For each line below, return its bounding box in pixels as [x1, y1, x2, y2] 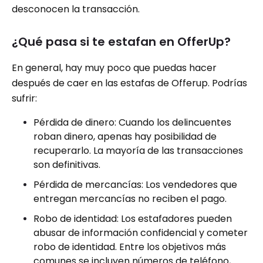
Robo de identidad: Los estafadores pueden [33, 211, 232, 225]
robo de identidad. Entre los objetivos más [33, 240, 226, 254]
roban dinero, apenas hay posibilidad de [33, 129, 217, 143]
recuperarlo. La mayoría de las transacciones [33, 143, 243, 157]
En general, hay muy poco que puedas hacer [12, 60, 217, 75]
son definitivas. [33, 157, 100, 171]
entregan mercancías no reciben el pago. [33, 191, 227, 205]
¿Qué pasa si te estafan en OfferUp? [12, 33, 231, 50]
